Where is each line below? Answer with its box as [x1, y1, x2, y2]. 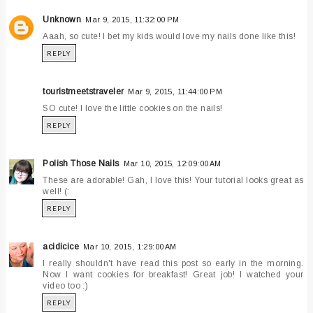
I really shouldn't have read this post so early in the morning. [43, 258, 304, 268]
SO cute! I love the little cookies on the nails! [43, 103, 223, 113]
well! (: [43, 186, 70, 196]
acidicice [43, 241, 80, 252]
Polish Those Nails [43, 158, 119, 168]
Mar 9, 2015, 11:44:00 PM [128, 87, 223, 96]
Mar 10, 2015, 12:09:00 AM [123, 159, 221, 168]
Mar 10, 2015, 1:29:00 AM [83, 242, 177, 251]
